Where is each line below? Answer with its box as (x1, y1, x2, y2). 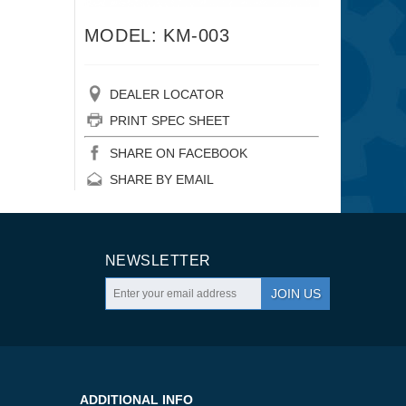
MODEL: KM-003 (83, 25, 230, 46)
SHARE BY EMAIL (109, 172, 214, 188)
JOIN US (271, 286, 321, 302)
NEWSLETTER (105, 253, 211, 269)
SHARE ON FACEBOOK (109, 146, 247, 161)
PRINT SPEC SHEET (109, 113, 230, 129)
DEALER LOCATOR (109, 87, 224, 102)
